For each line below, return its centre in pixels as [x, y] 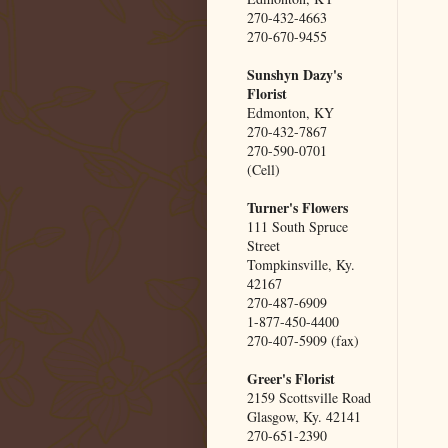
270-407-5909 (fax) [303, 341]
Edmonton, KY [290, 113]
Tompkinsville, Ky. [301, 265]
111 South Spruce [297, 227]
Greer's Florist [291, 379]
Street [263, 246]
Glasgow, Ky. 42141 [304, 417]
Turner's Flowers [297, 208]
